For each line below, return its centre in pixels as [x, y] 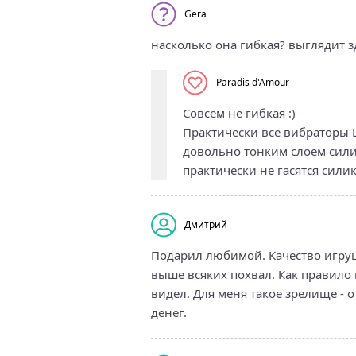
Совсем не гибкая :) [239, 112]
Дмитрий [205, 225]
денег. [168, 312]
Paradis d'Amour [252, 83]
